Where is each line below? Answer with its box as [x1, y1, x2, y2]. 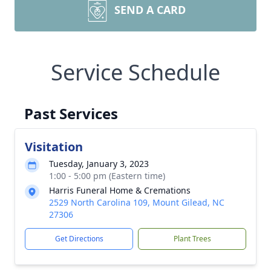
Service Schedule [51, 57, 220, 87]
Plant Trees [173, 233, 211, 244]
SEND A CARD [114, 2, 186, 17]
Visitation [25, 139, 83, 155]
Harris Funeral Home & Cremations [49, 184, 191, 196]
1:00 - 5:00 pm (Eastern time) [49, 170, 165, 181]
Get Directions [54, 233, 103, 244]
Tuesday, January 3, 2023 [49, 158, 149, 169]
